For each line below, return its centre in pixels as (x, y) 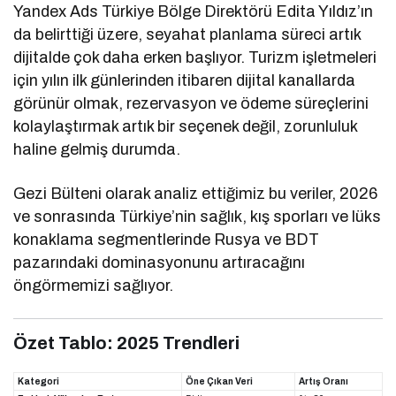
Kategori (38, 381)
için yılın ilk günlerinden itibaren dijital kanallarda (185, 80)
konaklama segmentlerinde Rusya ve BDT (167, 239)
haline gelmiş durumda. (97, 149)
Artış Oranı (324, 381)
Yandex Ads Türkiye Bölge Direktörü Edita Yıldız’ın (194, 11)
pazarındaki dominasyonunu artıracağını (160, 262)
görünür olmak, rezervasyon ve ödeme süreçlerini (191, 103)
